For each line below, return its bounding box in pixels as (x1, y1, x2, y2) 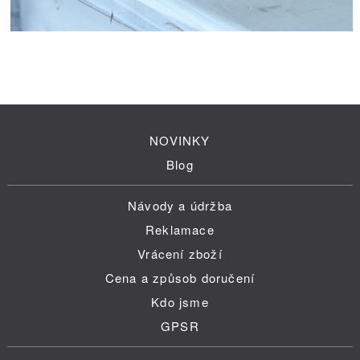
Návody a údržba (127, 197, 232, 215)
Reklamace (145, 221, 215, 239)
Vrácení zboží (137, 245, 223, 263)
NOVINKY (149, 132, 211, 149)
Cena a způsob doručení (104, 269, 256, 287)
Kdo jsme (151, 293, 209, 311)
